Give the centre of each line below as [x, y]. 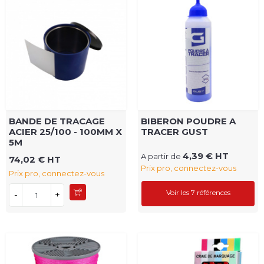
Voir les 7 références [198, 193]
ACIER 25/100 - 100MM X [65, 132]
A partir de [162, 156]
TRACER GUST [174, 132]
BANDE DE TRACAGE [57, 121]
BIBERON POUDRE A [188, 121]
